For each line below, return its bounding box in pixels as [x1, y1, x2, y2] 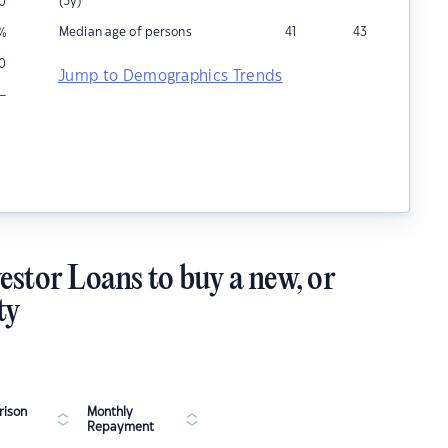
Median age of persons [59, 26, 192, 38]
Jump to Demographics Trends [58, 69, 283, 84]
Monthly [87, 406, 133, 418]
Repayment [87, 421, 154, 433]
